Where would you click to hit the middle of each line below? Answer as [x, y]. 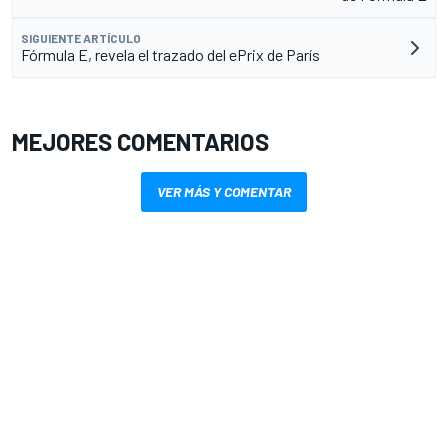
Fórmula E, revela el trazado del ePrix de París [170, 55]
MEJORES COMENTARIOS [140, 142]
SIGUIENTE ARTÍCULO [81, 38]
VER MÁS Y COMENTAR [224, 192]
